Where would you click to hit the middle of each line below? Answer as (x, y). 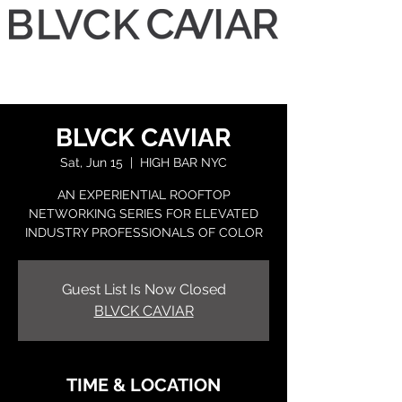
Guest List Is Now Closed (144, 289)
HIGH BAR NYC (184, 162)
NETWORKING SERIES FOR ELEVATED (144, 214)
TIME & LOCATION (144, 385)
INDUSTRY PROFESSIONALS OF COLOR (144, 232)
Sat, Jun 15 (92, 162)
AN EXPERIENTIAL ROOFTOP (144, 195)
